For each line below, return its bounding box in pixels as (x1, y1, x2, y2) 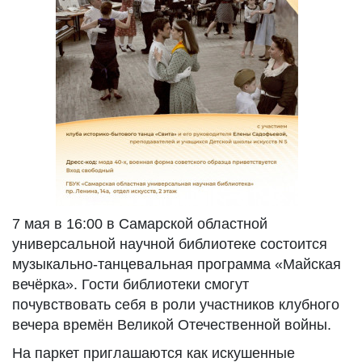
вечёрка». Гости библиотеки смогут (12, 276, 249, 293)
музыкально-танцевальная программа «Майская (12, 256, 341, 272)
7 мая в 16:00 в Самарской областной (12, 216, 267, 232)
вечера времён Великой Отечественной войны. (12, 317, 331, 333)
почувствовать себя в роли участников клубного (12, 297, 339, 313)
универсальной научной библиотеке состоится (12, 236, 327, 252)
